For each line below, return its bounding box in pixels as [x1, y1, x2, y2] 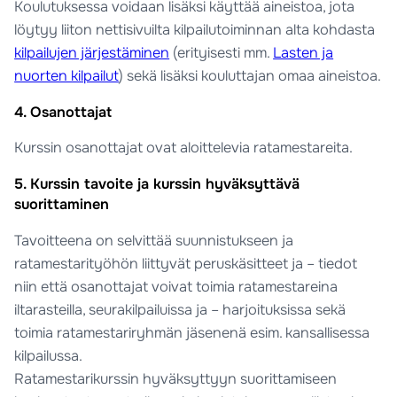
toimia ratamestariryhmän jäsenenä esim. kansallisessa [14, 323, 370, 342]
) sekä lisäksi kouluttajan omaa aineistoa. [119, 66, 382, 85]
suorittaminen [14, 195, 110, 214]
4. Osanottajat [14, 102, 113, 121]
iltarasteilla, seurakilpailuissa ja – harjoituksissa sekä [14, 300, 346, 319]
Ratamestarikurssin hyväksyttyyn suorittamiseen [14, 369, 338, 388]
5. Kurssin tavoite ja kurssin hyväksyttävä [14, 175, 300, 194]
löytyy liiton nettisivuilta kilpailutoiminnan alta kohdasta [14, 19, 376, 39]
